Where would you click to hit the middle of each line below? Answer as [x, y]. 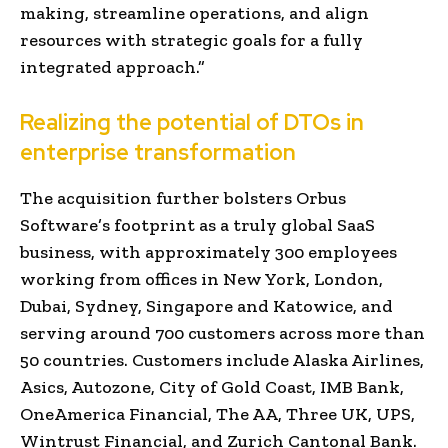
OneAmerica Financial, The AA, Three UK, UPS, [217, 413]
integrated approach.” [112, 66]
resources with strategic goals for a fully [191, 39]
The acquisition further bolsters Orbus [183, 197]
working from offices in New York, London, [201, 278]
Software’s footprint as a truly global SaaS [197, 224]
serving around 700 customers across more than [222, 332]
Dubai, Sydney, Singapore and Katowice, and [206, 305]
